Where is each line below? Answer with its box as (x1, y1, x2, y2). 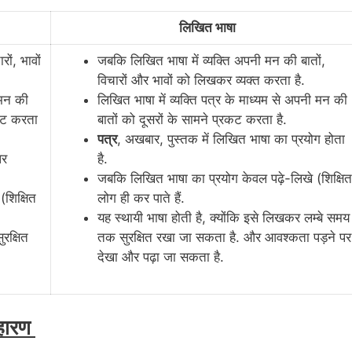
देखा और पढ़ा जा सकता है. (97, 249, 224, 266)
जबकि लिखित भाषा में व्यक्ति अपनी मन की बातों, (97, 53, 325, 69)
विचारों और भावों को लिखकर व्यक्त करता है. (97, 72, 305, 89)
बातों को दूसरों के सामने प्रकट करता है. (97, 112, 287, 128)
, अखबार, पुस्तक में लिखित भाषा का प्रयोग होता (117, 131, 345, 148)
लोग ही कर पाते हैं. (97, 190, 185, 207)
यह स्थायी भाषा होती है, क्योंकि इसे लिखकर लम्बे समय (97, 210, 350, 226)
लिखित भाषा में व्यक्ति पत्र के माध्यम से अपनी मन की (97, 92, 347, 108)
